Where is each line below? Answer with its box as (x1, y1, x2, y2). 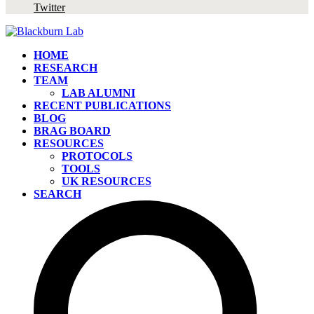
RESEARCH (34, 62, 97, 74)
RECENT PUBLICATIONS (34, 100, 171, 111)
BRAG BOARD (34, 125, 111, 137)
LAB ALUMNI (62, 87, 135, 99)
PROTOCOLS (62, 150, 132, 162)
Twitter (34, 1, 65, 13)
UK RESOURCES (62, 175, 151, 187)
